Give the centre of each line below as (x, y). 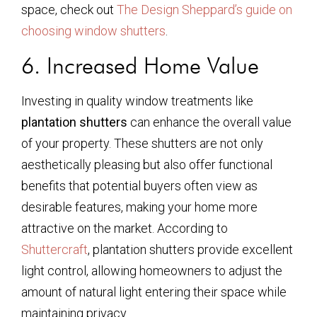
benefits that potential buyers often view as (139, 185)
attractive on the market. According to (125, 228)
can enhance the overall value (209, 122)
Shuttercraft (54, 249)
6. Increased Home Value (140, 65)
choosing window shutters (93, 31)
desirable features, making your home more (139, 207)
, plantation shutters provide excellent (190, 249)
